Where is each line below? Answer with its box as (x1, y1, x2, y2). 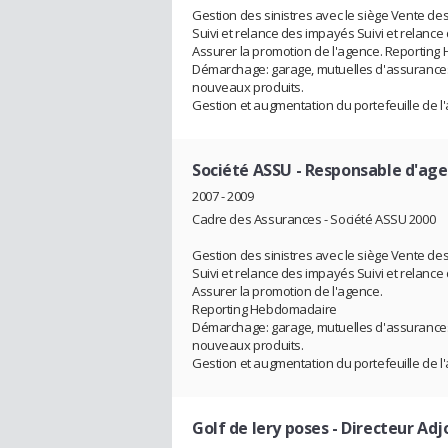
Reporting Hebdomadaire (192, 299, 337, 318)
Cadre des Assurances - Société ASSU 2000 (192, 209, 436, 228)
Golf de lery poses (192, 416, 329, 439)
